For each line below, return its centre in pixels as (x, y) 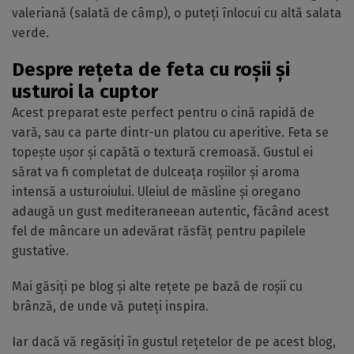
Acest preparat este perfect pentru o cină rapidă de (163, 113)
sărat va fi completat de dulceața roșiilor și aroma (156, 172)
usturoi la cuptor (85, 92)
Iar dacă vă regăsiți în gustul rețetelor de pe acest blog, (174, 342)
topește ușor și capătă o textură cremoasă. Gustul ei (162, 152)
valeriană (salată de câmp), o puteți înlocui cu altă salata (177, 13)
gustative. (40, 251)
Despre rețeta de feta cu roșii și (151, 70)
